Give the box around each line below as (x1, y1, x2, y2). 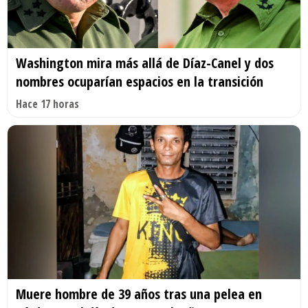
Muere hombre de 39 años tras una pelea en (16, 284, 262, 303)
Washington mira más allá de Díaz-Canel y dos (16, 54, 274, 73)
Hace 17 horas (16, 96, 79, 112)
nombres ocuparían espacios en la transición (16, 72, 263, 91)
